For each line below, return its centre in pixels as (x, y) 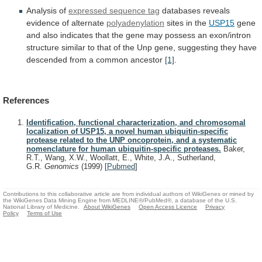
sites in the (187, 23)
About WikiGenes (107, 207)
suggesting (198, 48)
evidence (43, 23)
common (112, 60)
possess (180, 35)
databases (181, 11)
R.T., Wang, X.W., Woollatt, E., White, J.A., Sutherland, (121, 157)
